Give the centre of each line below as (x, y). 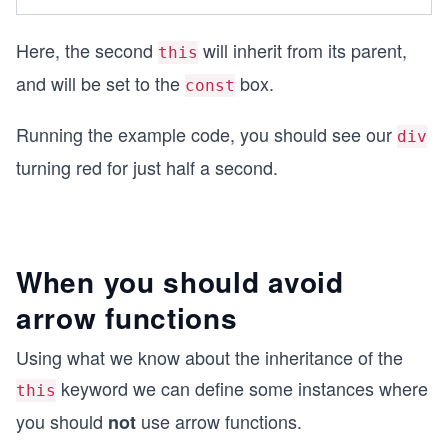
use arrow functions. (219, 420)
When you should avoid (180, 281)
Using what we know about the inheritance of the (209, 356)
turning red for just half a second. (147, 166)
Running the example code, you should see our (206, 133)
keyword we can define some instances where (242, 387)
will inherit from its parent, (302, 49)
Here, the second (87, 49)
